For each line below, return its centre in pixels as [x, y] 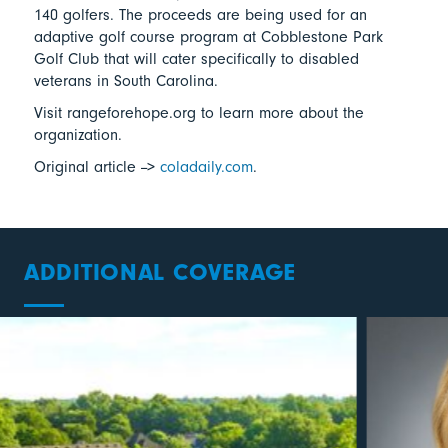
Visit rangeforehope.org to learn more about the [198, 113]
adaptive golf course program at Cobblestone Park [208, 37]
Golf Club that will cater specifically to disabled [196, 59]
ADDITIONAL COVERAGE [160, 272]
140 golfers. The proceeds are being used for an [200, 15]
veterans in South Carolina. [125, 81]
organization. [77, 135]
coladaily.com [206, 167]
